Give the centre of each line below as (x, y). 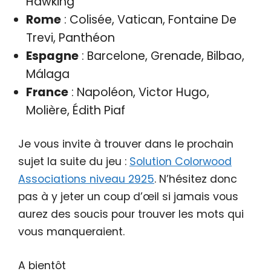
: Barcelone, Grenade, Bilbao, (161, 56)
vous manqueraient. (71, 232)
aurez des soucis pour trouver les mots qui (131, 214)
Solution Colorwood (181, 162)
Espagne (52, 56)
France (47, 92)
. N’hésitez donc (196, 179)
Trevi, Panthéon (70, 38)
